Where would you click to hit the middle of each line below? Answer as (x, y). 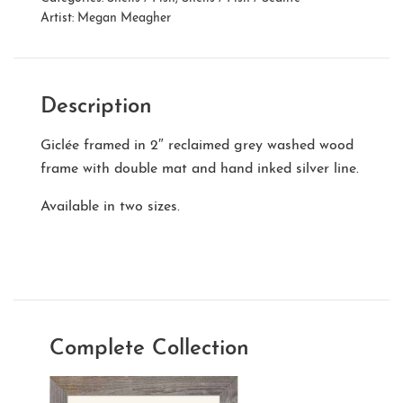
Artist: (59, 19)
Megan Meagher (124, 19)
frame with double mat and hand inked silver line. (200, 170)
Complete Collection (149, 349)
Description (96, 107)
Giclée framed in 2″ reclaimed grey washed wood (197, 146)
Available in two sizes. (110, 207)
